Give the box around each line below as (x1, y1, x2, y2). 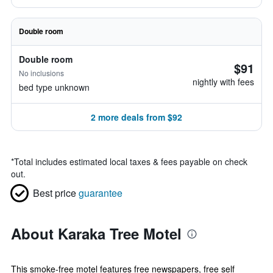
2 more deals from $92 (91, 111, 182, 123)
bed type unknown (19, 81, 90, 93)
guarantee (79, 186, 122, 200)
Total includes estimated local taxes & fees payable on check (14, 155, 247, 168)
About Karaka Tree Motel (11, 223, 182, 244)
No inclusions (19, 68, 64, 78)
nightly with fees (193, 76, 254, 88)
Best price (33, 186, 76, 200)
